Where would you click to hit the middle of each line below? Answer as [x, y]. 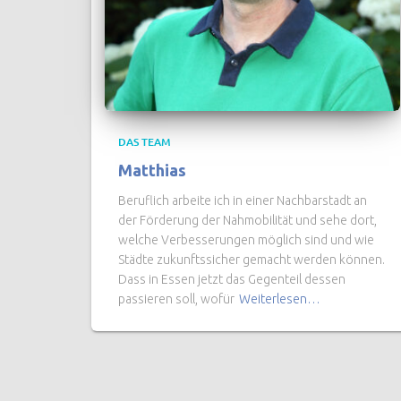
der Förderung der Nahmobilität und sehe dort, [247, 220]
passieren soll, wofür [176, 299]
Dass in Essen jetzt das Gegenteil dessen [232, 279]
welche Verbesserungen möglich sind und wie [246, 240]
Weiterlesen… [280, 299]
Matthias [152, 170]
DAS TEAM [145, 142]
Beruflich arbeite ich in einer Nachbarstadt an [243, 200]
